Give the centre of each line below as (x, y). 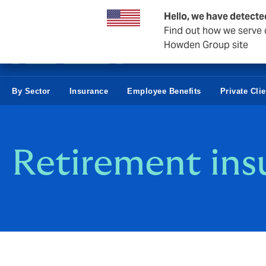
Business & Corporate (56, 14)
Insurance (88, 91)
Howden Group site (206, 45)
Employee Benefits (164, 91)
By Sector (31, 91)
